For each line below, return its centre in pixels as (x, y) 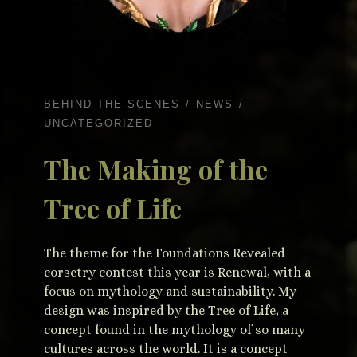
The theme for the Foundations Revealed (165, 253)
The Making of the (156, 169)
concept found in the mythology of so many (175, 329)
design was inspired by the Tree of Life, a (166, 310)
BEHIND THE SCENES (112, 104)
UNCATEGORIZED (98, 124)
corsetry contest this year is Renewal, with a (177, 272)
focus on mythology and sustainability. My (170, 291)
